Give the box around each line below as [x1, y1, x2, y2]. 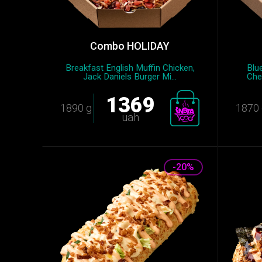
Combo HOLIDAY [90, 40, 170, 52]
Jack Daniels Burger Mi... [83, 71, 177, 82]
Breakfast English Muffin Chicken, [65, 63, 195, 73]
